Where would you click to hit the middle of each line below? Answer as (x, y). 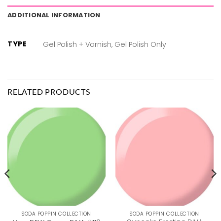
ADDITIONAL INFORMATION (54, 15)
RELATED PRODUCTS (49, 91)
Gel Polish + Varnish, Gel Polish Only (105, 45)
